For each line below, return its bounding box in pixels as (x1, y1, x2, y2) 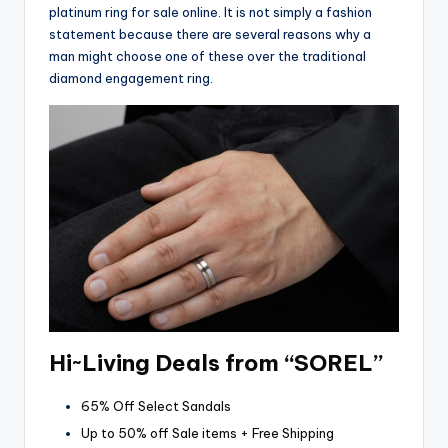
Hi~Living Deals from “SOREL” (49, 349, 383, 378)
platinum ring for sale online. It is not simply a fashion (49, 3, 372, 20)
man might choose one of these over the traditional (49, 47, 366, 64)
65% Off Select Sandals (81, 398, 231, 415)
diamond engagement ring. (49, 69, 213, 86)
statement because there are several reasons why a (49, 25, 371, 42)
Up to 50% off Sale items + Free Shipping (81, 425, 334, 442)
